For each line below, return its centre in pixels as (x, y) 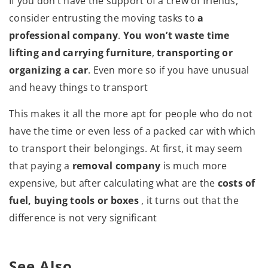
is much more (194, 165)
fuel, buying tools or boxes (75, 200)
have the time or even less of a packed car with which (133, 131)
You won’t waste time (176, 35)
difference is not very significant (83, 217)
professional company (63, 35)
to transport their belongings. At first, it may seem (126, 148)
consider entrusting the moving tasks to (103, 18)
